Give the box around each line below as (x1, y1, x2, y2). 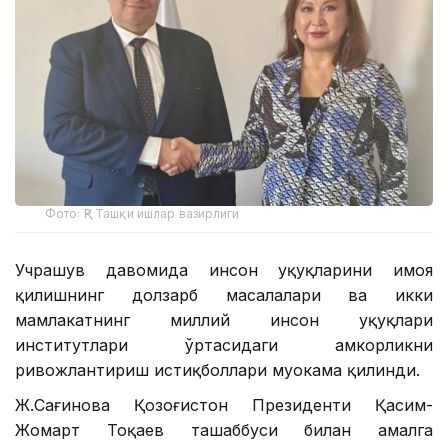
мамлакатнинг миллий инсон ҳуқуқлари (15, 309, 433, 330)
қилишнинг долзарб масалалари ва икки (15, 284, 433, 305)
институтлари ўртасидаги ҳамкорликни (15, 334, 433, 355)
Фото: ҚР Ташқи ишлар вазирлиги (45, 205, 240, 221)
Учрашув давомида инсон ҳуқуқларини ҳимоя (15, 259, 433, 280)
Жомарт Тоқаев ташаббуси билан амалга (15, 419, 433, 440)
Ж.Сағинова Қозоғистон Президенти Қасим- (15, 394, 433, 415)
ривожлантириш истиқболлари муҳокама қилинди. (15, 359, 420, 380)
